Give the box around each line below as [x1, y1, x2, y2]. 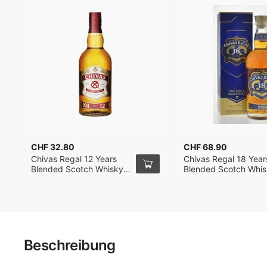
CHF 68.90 [184, 142, 227, 152]
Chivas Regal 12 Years [31, 154, 117, 164]
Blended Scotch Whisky [31, 164, 123, 174]
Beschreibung [24, 237, 116, 254]
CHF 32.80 [31, 142, 74, 152]
